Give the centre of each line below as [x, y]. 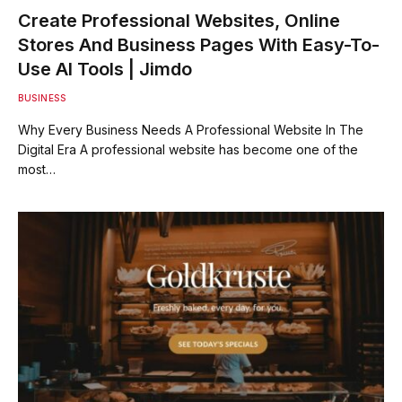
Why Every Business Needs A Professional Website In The [191, 129]
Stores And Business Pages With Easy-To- [199, 44]
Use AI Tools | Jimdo [105, 69]
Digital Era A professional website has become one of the [188, 149]
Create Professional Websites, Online [179, 20]
